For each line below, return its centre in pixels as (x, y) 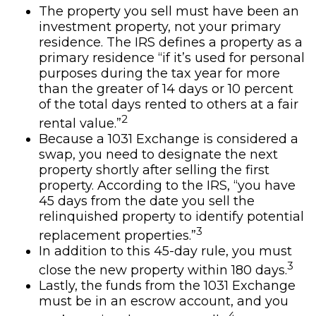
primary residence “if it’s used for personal (172, 58)
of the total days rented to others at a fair (169, 104)
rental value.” (80, 123)
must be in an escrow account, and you (164, 301)
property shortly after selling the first (154, 170)
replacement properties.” (117, 236)
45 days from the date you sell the (147, 201)
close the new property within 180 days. (163, 270)
